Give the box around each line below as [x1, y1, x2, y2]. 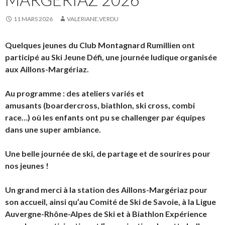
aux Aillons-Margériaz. [5, 64, 89, 74]
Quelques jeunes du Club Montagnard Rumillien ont [5, 40, 195, 50]
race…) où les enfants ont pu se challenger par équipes [5, 112, 205, 122]
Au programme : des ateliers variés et [5, 88, 144, 98]
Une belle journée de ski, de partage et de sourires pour [5, 148, 210, 158]
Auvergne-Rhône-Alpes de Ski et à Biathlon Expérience [5, 208, 207, 218]
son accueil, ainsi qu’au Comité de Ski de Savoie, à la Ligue [5, 196, 216, 206]
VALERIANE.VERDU [67, 15, 119, 23]
